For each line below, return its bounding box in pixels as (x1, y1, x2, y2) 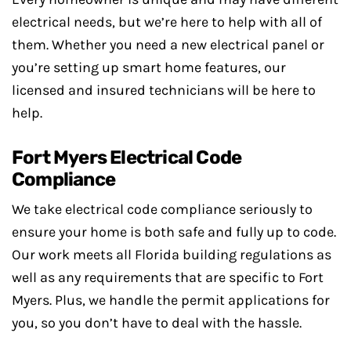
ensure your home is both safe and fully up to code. (12, 223, 336, 241)
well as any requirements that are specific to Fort (12, 269, 324, 286)
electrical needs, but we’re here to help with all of (12, 13, 322, 31)
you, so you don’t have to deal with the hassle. (12, 314, 302, 331)
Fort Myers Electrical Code (12, 147, 242, 168)
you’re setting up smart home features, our (12, 59, 286, 76)
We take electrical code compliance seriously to (12, 201, 313, 218)
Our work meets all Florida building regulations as (12, 246, 331, 263)
